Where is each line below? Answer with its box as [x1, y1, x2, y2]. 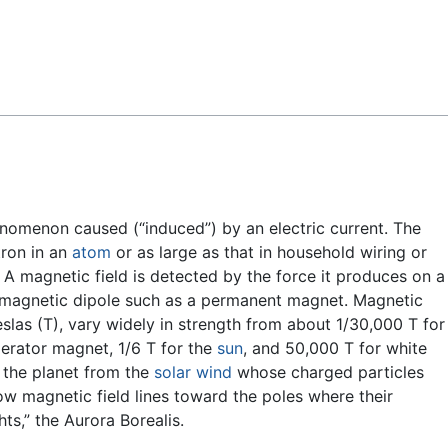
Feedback [28, 21, 101, 41]
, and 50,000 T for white [243, 338, 427, 359]
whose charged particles [232, 362, 424, 383]
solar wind [154, 362, 232, 383]
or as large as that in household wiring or [111, 242, 427, 263]
